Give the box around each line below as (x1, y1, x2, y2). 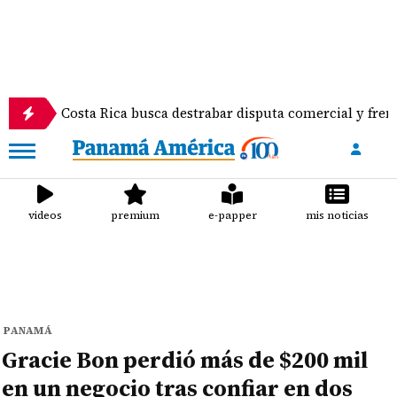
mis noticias (305, 208, 369, 222)
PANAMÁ (4, 323, 53, 338)
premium (111, 208, 160, 222)
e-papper (207, 208, 257, 222)
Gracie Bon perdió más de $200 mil (2, 344, 369, 376)
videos (28, 208, 63, 222)
